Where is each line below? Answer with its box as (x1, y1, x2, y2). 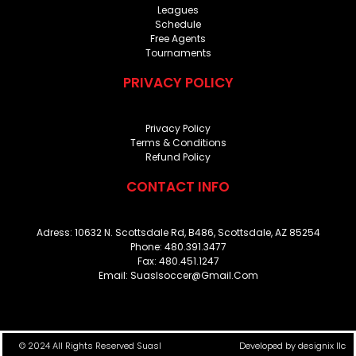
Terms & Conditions (130, 135, 226, 149)
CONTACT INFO (126, 176, 230, 196)
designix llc (298, 339, 346, 352)
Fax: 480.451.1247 (137, 253, 219, 268)
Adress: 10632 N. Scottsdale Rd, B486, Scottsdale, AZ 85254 (36, 225, 320, 239)
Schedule (155, 17, 201, 31)
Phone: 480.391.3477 (130, 239, 226, 253)
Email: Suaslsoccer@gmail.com (98, 268, 258, 282)
